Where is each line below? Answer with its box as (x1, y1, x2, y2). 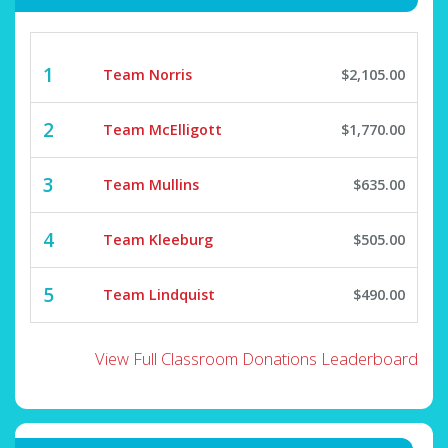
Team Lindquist (103, 285, 215, 305)
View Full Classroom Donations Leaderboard (95, 347, 418, 371)
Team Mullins (103, 175, 199, 195)
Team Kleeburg (103, 230, 213, 250)
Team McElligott (103, 120, 222, 140)
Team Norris (103, 65, 192, 85)
